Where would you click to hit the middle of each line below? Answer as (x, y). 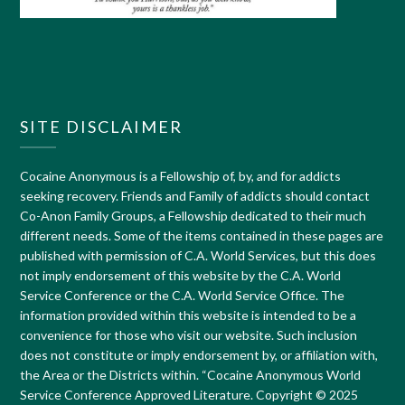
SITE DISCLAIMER (102, 127)
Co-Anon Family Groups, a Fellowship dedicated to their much (193, 216)
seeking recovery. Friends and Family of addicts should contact (195, 196)
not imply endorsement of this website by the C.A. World (181, 276)
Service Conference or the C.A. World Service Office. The (183, 296)
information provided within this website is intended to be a (188, 316)
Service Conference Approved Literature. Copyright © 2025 (189, 395)
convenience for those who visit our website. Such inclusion (189, 335)
